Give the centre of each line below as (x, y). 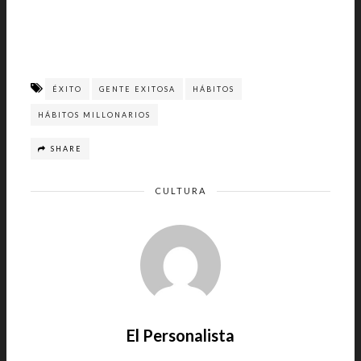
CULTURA (180, 191)
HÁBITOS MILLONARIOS (94, 115)
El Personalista (180, 335)
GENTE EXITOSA (137, 89)
